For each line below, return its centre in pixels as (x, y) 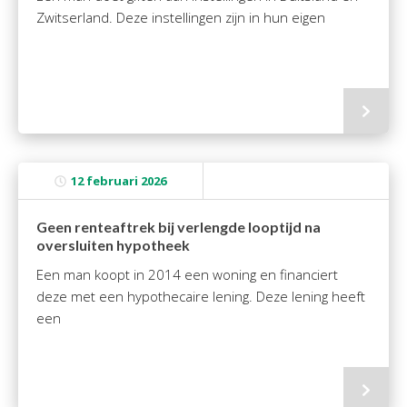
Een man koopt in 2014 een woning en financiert (187, 274)
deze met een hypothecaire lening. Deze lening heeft (201, 296)
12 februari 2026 (119, 181)
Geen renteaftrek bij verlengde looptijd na (179, 227)
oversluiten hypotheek (113, 245)
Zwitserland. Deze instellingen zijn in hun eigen (181, 17)
